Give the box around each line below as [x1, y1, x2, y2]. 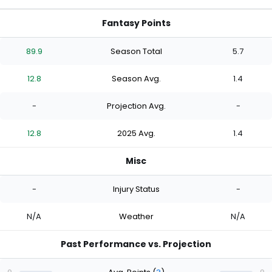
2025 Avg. [117, 127, 155, 139]
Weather [118, 210, 154, 222]
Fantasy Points [101, 17, 171, 30]
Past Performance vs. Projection [61, 238, 211, 251]
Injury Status [112, 183, 160, 195]
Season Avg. [111, 72, 161, 84]
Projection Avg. [106, 100, 166, 112]
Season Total [110, 45, 162, 57]
